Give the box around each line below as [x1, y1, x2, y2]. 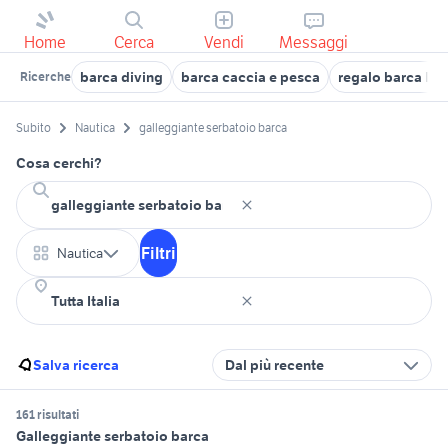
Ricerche [20, 69, 71, 84]
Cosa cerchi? [16, 154, 102, 173]
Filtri [141, 243, 176, 264]
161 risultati [16, 407, 79, 423]
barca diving [80, 68, 163, 86]
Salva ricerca [33, 356, 119, 375]
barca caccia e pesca [181, 68, 320, 86]
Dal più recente [225, 356, 324, 375]
